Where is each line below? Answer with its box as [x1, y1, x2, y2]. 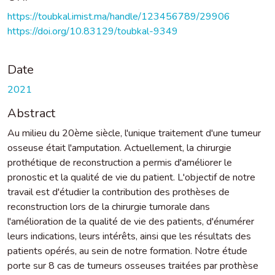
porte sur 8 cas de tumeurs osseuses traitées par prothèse [7, 258, 258, 273]
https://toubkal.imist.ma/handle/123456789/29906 [7, 9, 230, 23]
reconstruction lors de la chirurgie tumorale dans [7, 199, 210, 214]
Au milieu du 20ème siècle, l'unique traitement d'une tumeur [7, 126, 261, 140]
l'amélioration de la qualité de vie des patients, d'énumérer [7, 214, 254, 228]
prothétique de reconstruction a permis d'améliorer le [7, 155, 232, 169]
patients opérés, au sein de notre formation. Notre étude [7, 244, 247, 258]
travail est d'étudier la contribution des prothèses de [7, 185, 230, 199]
